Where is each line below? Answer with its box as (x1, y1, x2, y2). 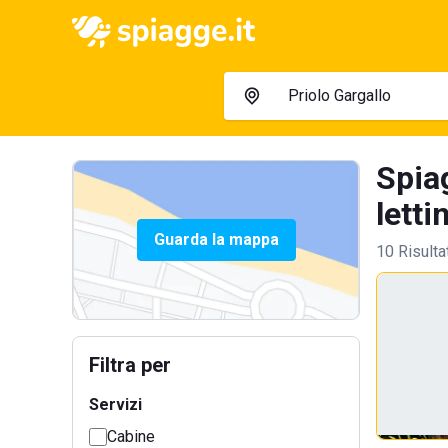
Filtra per (89, 353, 171, 377)
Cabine (107, 427, 155, 446)
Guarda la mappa (153, 230, 279, 249)
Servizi (89, 395, 142, 414)
